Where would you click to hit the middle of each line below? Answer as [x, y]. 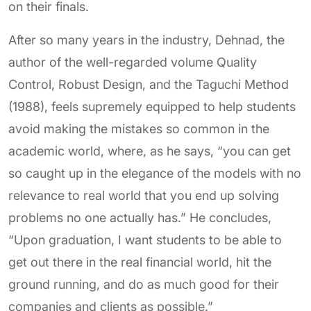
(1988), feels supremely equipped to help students [152, 107]
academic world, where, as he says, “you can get [150, 151]
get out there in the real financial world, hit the [140, 262]
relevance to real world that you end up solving [144, 195]
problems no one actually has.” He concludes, [140, 218]
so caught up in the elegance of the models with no [155, 173]
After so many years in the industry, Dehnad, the [146, 40]
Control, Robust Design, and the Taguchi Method [149, 84]
